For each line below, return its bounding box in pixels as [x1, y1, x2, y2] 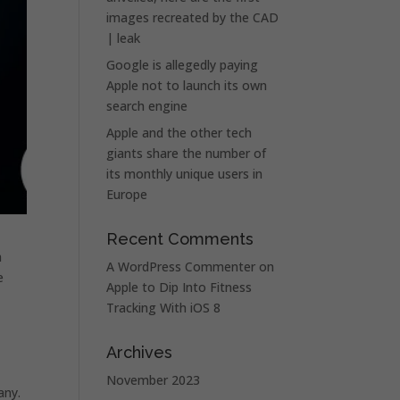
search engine [106, 97, 188, 114]
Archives [106, 343, 173, 362]
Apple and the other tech [106, 124, 253, 141]
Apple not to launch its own [106, 77, 268, 94]
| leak [106, 29, 141, 46]
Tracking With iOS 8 [106, 299, 221, 316]
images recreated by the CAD [106, 9, 279, 26]
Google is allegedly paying [106, 56, 259, 73]
